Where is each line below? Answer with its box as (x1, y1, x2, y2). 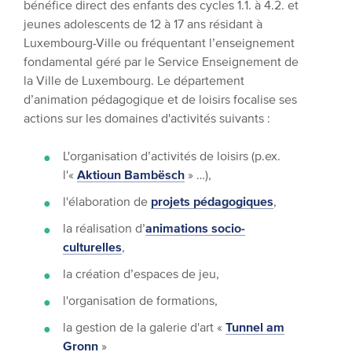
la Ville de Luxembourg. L (24, 73, 163, 87)
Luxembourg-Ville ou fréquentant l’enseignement (24, 35, 295, 49)
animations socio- (145, 221, 245, 235)
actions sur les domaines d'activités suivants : (24, 111, 270, 125)
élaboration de (68, 194, 151, 208)
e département (163, 73, 244, 87)
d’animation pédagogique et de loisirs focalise (24, 92, 276, 106)
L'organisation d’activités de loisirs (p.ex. (63, 148, 280, 163)
